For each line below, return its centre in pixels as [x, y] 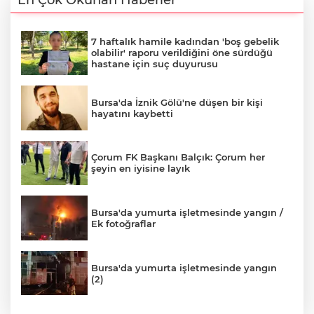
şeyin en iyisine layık [141, 169]
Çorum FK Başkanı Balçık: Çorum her [178, 157]
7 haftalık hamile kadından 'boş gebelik [185, 42]
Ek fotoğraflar [123, 224]
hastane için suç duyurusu [155, 64]
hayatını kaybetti [132, 113]
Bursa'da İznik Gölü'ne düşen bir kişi [177, 102]
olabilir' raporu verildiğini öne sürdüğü [182, 53]
